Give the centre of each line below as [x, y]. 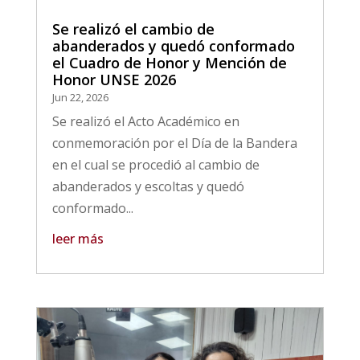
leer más [78, 239]
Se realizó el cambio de [133, 29]
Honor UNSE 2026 [114, 80]
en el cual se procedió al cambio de [155, 165]
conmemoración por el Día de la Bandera [174, 143]
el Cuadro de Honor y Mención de [169, 63]
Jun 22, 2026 [81, 98]
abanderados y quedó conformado [173, 46]
